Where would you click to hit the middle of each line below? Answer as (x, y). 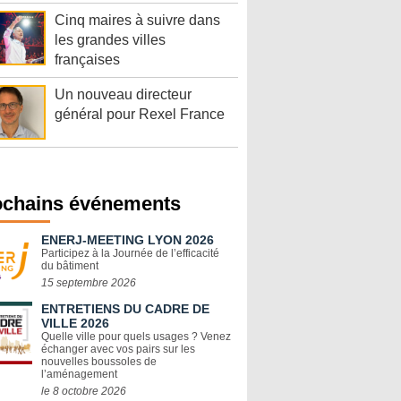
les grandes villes (110, 40)
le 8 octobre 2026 (84, 392)
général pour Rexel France (140, 115)
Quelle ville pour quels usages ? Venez (136, 337)
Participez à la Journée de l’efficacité (130, 254)
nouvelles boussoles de (99, 362)
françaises (87, 60)
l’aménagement (79, 375)
